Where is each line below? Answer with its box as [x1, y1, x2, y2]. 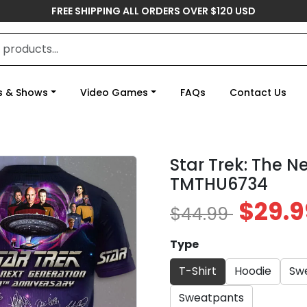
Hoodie [234, 263, 271, 280]
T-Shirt [179, 263, 217, 280]
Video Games [79, 86, 148, 99]
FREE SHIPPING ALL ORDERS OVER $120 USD [51, 4, 256, 18]
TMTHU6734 [170, 173, 268, 195]
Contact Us [229, 86, 286, 99]
